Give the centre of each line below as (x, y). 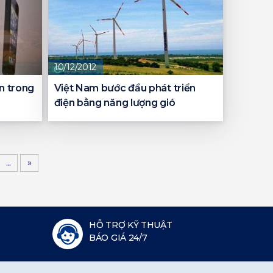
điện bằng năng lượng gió (115, 103)
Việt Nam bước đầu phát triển (125, 88)
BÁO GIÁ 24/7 (118, 238)
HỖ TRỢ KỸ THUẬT (131, 225)
